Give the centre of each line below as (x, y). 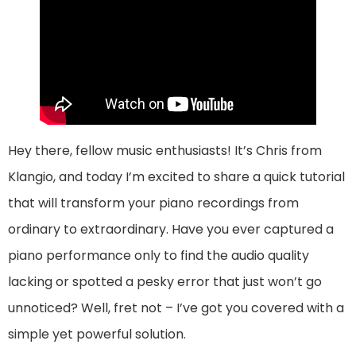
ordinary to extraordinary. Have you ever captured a (171, 230)
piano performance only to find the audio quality (159, 256)
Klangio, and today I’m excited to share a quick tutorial (176, 177)
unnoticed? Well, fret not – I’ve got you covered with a (176, 308)
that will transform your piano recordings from (153, 203)
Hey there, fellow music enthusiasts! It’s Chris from (165, 151)
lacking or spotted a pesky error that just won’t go (165, 282)
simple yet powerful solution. (97, 335)
